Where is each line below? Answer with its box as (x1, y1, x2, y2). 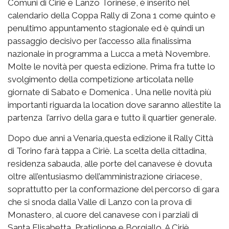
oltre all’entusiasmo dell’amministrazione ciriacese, (8, 171, 202, 181)
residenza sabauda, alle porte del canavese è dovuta (8, 158, 212, 169)
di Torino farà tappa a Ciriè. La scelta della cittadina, (8, 145, 207, 156)
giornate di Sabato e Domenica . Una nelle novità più (8, 86, 211, 97)
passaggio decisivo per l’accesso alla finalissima (8, 35, 191, 46)
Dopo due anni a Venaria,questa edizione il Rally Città (8, 132, 213, 143)
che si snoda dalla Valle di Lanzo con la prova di (8, 196, 192, 207)
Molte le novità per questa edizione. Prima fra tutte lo (8, 61, 215, 72)
